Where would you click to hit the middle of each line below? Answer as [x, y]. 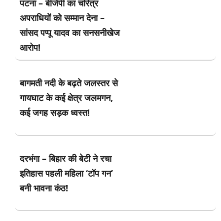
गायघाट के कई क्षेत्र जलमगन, [66, 98]
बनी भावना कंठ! [44, 188]
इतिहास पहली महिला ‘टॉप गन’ [66, 173]
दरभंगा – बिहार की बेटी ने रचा [66, 158]
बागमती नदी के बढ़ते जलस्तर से [69, 83]
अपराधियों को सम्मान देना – [62, 18]
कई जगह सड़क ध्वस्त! [55, 113]
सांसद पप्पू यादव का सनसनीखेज [70, 33]
